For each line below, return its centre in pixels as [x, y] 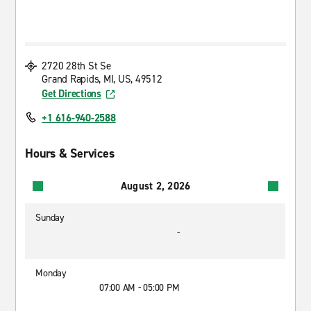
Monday [51, 273]
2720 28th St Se [76, 66]
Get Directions [72, 94]
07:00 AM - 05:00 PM [140, 288]
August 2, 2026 [155, 186]
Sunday [50, 218]
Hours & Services [70, 153]
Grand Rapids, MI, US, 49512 [102, 79]
